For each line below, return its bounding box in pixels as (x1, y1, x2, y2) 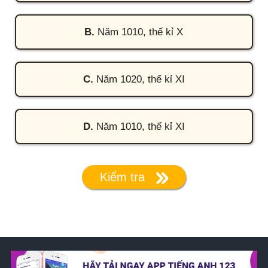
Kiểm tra (100, 170, 145, 184)
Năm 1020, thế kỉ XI (93, 74, 185, 85)
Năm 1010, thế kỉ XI (93, 121, 185, 132)
